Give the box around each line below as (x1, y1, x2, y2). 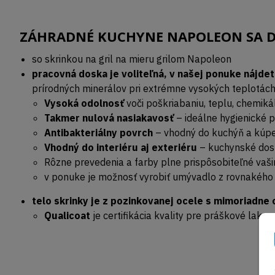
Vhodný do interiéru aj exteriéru (44, 141, 197, 154)
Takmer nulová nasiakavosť (44, 112, 174, 125)
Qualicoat (44, 209, 93, 222)
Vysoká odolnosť (44, 97, 124, 110)
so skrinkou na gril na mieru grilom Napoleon (32, 53, 234, 66)
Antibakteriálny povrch (44, 126, 153, 139)
